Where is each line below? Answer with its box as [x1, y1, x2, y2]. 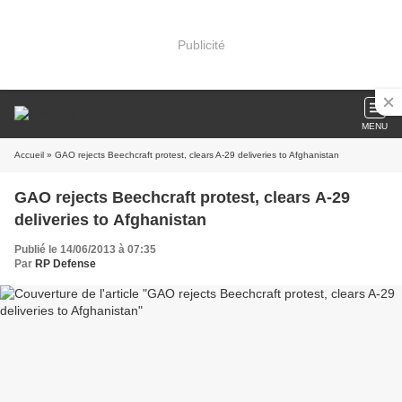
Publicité [177, 37, 225, 52]
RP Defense [35, 258, 96, 270]
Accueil [14, 150, 44, 160]
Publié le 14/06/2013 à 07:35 [14, 243, 156, 256]
